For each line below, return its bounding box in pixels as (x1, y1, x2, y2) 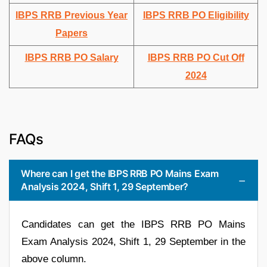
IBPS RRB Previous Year (15, 10, 128, 21)
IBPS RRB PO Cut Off (147, 52, 244, 63)
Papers (55, 28, 88, 39)
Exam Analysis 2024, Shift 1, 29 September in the (21, 236, 246, 248)
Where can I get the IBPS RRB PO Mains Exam (21, 167, 219, 180)
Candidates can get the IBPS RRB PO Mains (21, 219, 246, 231)
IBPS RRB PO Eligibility (142, 10, 249, 21)
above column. (21, 253, 86, 265)
